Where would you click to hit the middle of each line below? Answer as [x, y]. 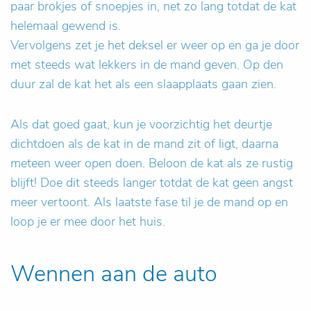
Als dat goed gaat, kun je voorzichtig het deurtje [141, 125]
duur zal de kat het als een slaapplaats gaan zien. [143, 84]
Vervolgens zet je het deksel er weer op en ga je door [155, 45]
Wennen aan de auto [114, 274]
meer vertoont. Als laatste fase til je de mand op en [149, 202]
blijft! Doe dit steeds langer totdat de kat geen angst [152, 183]
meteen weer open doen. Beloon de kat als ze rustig [152, 163]
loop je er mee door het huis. [88, 222]
